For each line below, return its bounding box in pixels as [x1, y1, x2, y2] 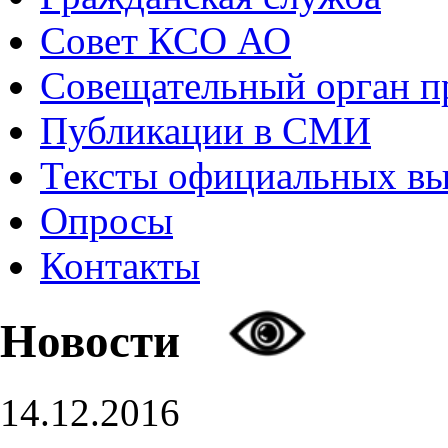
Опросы [40, 199, 173, 242]
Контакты [40, 244, 200, 287]
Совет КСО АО [40, 19, 291, 62]
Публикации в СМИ [40, 109, 371, 152]
